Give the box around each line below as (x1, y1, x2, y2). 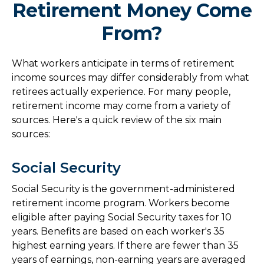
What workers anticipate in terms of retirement (12, 58, 235, 69)
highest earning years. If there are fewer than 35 (12, 240, 239, 251)
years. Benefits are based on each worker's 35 (12, 226, 225, 237)
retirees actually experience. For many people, (12, 86, 230, 97)
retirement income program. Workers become (12, 197, 230, 209)
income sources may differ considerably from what (12, 72, 249, 83)
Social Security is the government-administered (12, 183, 235, 194)
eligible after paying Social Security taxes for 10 (12, 212, 232, 223)
